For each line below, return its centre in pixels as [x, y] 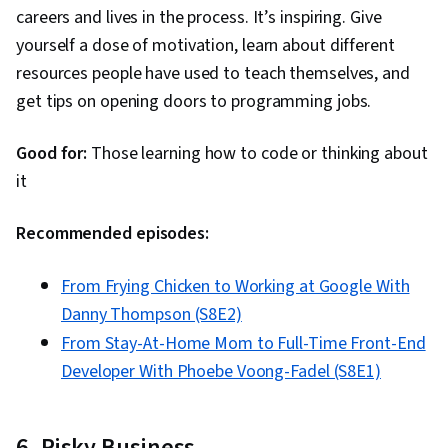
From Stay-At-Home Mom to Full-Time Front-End [243, 344]
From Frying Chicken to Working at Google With [235, 287]
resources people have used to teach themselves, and [213, 74]
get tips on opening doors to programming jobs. [194, 102]
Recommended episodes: [112, 234]
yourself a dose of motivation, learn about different [205, 46]
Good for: [52, 154]
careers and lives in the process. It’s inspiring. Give [199, 18]
